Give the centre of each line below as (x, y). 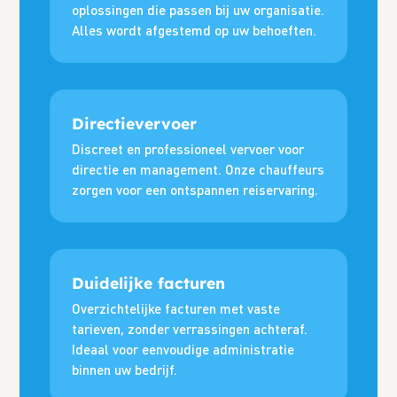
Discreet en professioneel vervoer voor (188, 149)
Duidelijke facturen (149, 283)
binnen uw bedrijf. (125, 370)
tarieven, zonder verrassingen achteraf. (190, 329)
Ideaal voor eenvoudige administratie (183, 350)
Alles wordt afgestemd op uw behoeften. (195, 30)
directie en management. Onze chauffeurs (198, 170)
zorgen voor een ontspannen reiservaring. (195, 190)
